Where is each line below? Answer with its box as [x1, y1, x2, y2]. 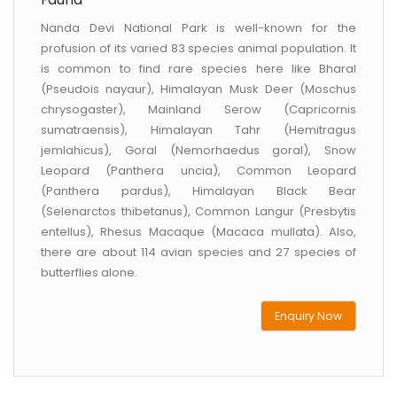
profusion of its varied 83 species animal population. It [41, 40, 356, 57]
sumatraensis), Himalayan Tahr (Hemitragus [41, 121, 356, 138]
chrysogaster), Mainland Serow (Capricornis [41, 101, 356, 118]
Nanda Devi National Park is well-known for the [41, 19, 356, 36]
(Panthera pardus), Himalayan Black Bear [41, 183, 356, 199]
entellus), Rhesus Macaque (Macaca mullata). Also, [41, 223, 356, 240]
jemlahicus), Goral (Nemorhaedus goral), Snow [41, 142, 356, 159]
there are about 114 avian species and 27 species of [41, 244, 356, 261]
